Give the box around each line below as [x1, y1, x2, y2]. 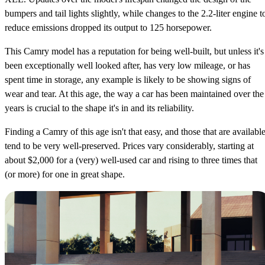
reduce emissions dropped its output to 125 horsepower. [5, 22, 212, 33]
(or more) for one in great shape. [5, 169, 125, 179]
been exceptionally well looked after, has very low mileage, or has [5, 60, 250, 70]
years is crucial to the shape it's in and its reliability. [5, 102, 194, 113]
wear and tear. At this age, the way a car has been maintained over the [5, 88, 264, 99]
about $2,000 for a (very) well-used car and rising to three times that [5, 154, 257, 165]
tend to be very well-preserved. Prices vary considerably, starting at [5, 140, 254, 151]
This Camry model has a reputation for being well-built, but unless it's [5, 46, 264, 56]
